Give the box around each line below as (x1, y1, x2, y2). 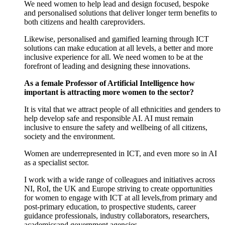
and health (64, 18, 100, 27)
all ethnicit (129, 105, 164, 114)
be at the (176, 53, 203, 62)
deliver (121, 9, 146, 18)
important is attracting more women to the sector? (24, 88, 194, 97)
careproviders (100, 18, 143, 27)
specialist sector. (38, 158, 91, 167)
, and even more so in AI (139, 149, 217, 158)
